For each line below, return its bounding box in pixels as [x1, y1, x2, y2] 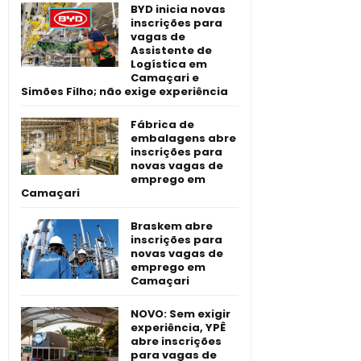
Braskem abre [131, 218, 213, 234]
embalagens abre [131, 131, 236, 147]
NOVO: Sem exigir [131, 306, 230, 322]
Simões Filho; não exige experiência [21, 84, 228, 100]
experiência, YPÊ [131, 320, 226, 336]
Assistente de [131, 43, 212, 59]
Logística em [131, 56, 207, 73]
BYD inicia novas [131, 2, 226, 18]
